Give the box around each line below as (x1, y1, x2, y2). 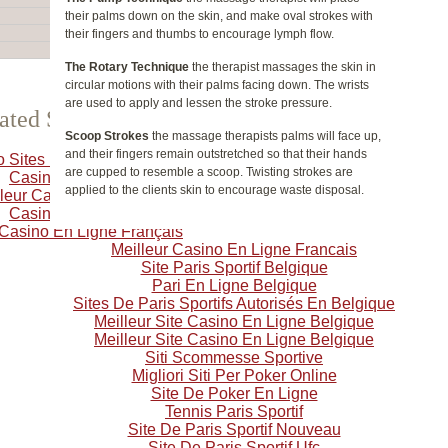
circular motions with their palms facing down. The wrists (65, 78, 369, 92)
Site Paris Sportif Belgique (140, 259, 328, 276)
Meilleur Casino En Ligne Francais (111, 241, 357, 258)
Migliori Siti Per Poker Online (131, 367, 337, 384)
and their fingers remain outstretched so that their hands (65, 147, 367, 161)
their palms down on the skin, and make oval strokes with (65, 9, 373, 23)
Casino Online (9, 205, 111, 222)
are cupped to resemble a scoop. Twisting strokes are (65, 165, 353, 179)
